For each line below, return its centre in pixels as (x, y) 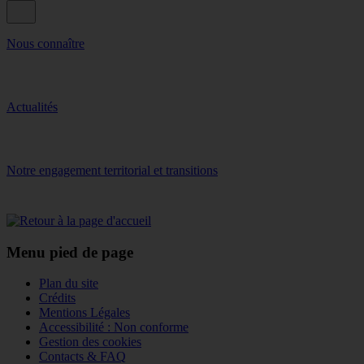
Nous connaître (45, 43)
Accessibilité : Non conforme (114, 327)
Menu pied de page (70, 252)
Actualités (32, 106)
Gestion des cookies (90, 342)
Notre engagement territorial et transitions (112, 170)
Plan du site (69, 284)
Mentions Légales (84, 313)
